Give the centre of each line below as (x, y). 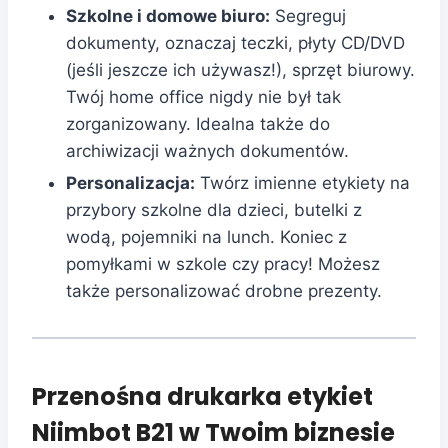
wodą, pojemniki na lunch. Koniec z (206, 236)
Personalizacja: (130, 182)
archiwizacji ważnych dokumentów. (207, 150)
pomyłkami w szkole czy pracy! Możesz (223, 263)
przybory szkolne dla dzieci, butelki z (214, 209)
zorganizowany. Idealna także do (198, 123)
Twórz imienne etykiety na (302, 182)
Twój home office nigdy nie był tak (203, 96)
